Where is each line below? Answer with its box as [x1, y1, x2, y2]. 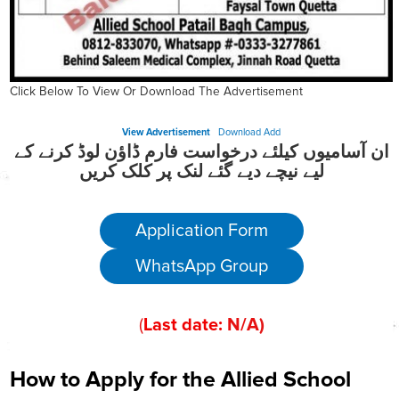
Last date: [142, 316, 227, 335]
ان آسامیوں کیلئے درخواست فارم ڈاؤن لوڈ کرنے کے [13, 143, 389, 162]
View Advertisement [122, 127, 211, 138]
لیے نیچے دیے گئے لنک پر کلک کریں [78, 163, 324, 182]
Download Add [217, 127, 281, 138]
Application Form [134, 222, 268, 240]
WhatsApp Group [134, 257, 268, 276]
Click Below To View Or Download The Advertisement [10, 85, 303, 99]
